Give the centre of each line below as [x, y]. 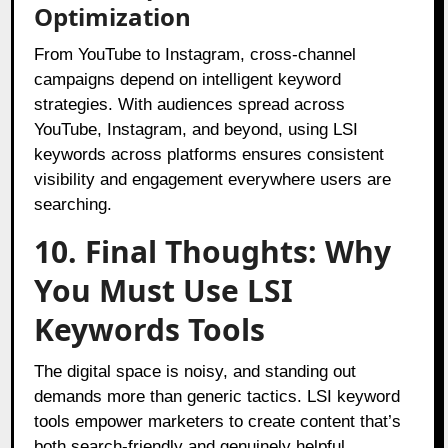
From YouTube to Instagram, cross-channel [195, 54]
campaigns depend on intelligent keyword [188, 79]
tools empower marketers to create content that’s [218, 421]
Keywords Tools [150, 329]
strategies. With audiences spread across [190, 104]
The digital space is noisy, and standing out [195, 371]
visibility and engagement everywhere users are [213, 179]
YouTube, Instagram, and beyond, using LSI [196, 129]
